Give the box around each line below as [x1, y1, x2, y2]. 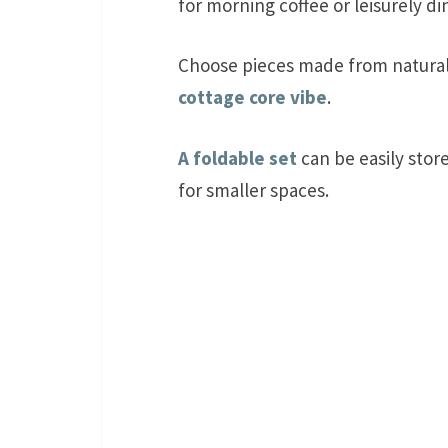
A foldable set [178, 145, 297, 170]
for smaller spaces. [178, 177, 329, 202]
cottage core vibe [178, 85, 327, 110]
